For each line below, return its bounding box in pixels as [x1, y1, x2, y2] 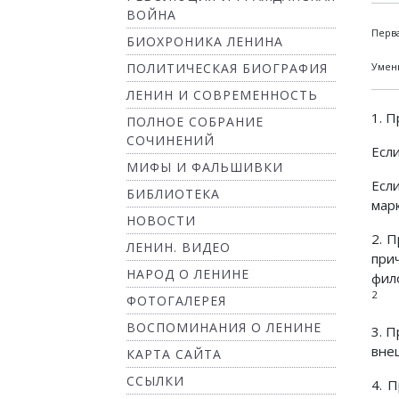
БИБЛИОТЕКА [126, 185, 220, 202]
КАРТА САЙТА [126, 346, 222, 362]
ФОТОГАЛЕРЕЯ [126, 292, 226, 309]
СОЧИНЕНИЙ [126, 132, 215, 149]
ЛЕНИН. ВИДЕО [126, 239, 231, 256]
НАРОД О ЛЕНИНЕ [126, 265, 249, 282]
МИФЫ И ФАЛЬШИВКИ [126, 159, 283, 175]
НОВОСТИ [126, 212, 196, 229]
